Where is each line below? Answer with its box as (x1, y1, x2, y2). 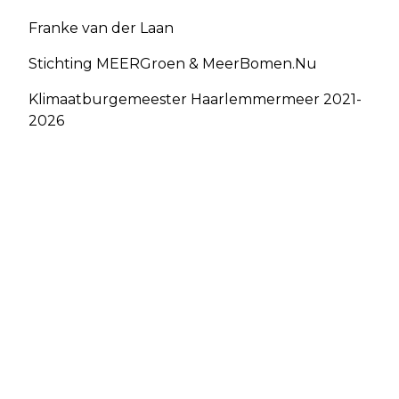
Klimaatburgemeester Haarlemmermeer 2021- (28, 91, 362, 109)
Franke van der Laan (28, 20, 174, 37)
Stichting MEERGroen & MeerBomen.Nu (28, 55, 317, 73)
